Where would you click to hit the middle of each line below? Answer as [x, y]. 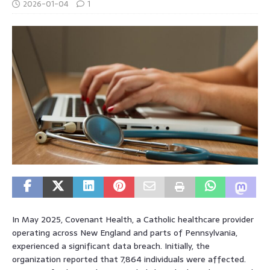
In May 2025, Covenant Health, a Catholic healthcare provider [133, 219]
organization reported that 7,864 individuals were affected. [129, 259]
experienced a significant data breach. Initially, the [111, 246]
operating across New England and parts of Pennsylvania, [125, 232]
